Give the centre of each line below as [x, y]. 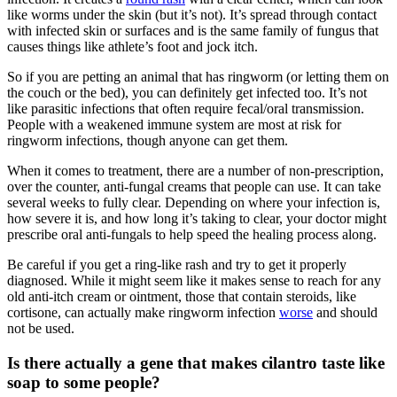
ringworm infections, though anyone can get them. [148, 141]
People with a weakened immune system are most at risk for [174, 125]
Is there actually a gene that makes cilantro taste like [196, 362]
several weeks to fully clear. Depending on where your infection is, [194, 203]
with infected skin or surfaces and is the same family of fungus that [193, 31]
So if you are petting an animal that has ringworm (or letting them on [198, 77]
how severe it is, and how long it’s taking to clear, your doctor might [197, 219]
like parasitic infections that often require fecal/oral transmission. [186, 109]
